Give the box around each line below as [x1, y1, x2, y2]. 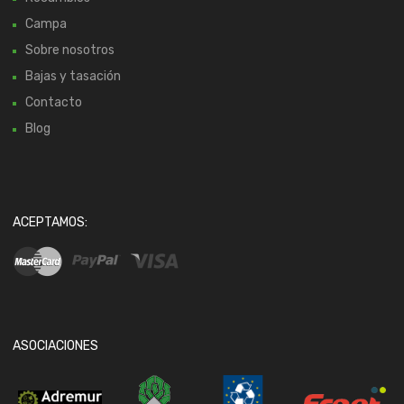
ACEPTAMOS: [13, 214, 87, 230]
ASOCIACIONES [13, 337, 98, 353]
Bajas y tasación [25, 68, 121, 84]
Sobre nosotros [25, 41, 115, 58]
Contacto [25, 94, 82, 110]
